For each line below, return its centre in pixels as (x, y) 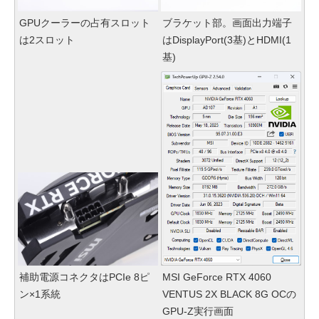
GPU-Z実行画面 (198, 312)
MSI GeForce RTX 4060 (217, 277)
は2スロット (47, 40)
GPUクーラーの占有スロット (85, 22)
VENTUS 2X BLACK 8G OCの (229, 294)
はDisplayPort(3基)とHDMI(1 (227, 40)
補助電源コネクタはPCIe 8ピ (84, 277)
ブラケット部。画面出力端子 (227, 22)
